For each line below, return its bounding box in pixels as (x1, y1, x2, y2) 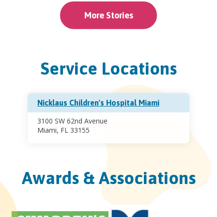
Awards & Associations (21, 167, 196, 188)
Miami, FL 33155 (37, 125, 90, 135)
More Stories (84, 10, 133, 20)
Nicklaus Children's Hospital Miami (37, 98, 159, 107)
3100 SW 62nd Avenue (37, 116, 108, 125)
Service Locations (40, 58, 177, 78)
